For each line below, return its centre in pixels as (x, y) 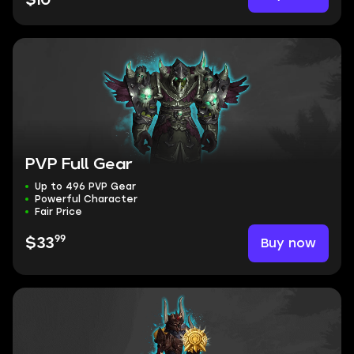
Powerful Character (86, 199)
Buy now (288, 243)
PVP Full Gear (79, 164)
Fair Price (58, 212)
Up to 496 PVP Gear (85, 186)
